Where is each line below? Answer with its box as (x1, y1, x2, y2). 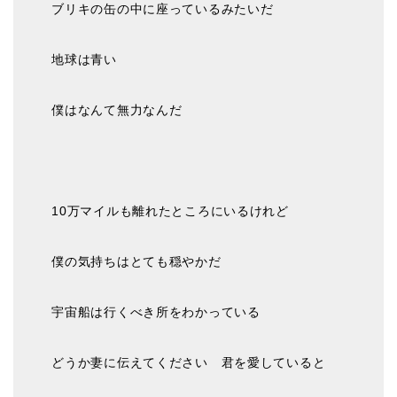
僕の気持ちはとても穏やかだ (51, 253, 222, 269)
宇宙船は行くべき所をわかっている (51, 304, 261, 319)
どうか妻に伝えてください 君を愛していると (51, 354, 326, 370)
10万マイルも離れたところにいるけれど (51, 203, 289, 218)
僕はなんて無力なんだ (51, 102, 183, 117)
